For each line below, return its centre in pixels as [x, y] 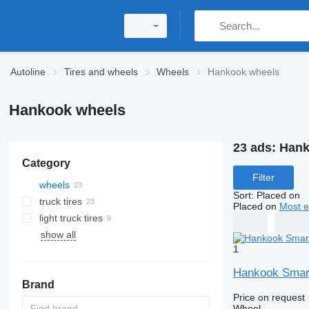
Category [46, 163]
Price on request [269, 297]
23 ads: [256, 148]
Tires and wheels [101, 72]
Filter [263, 178]
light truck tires [71, 218]
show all [58, 235]
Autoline [28, 72]
